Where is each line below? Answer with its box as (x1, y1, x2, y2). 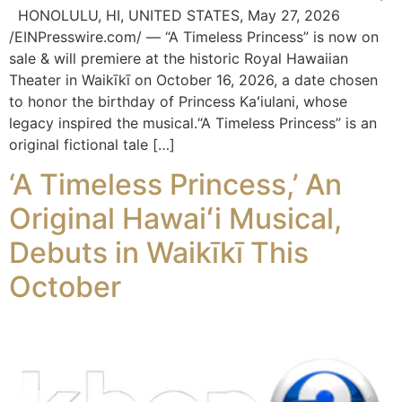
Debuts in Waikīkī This (9, 235, 309, 271)
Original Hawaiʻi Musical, (9, 201, 342, 237)
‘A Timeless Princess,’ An (9, 167, 342, 203)
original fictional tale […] (9, 135, 175, 154)
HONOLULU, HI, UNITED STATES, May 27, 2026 (9, 6, 340, 25)
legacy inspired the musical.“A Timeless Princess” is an (9, 114, 377, 133)
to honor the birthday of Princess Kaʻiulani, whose (9, 92, 347, 111)
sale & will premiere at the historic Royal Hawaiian (9, 49, 348, 68)
